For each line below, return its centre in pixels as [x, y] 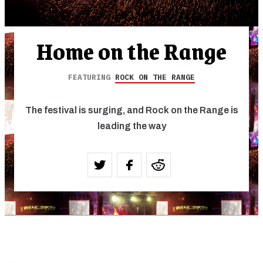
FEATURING [92, 77]
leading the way [131, 126]
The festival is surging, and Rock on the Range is [131, 110]
